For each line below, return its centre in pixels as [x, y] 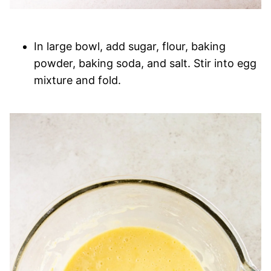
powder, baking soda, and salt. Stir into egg [145, 63]
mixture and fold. [77, 80]
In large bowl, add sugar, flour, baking [130, 46]
